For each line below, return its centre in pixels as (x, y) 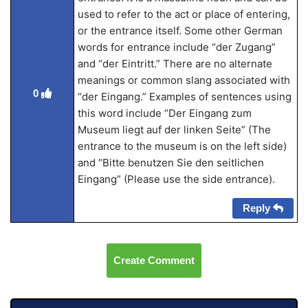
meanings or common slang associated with (184, 80)
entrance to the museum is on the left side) (182, 146)
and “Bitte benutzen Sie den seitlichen (170, 163)
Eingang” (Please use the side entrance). (176, 179)
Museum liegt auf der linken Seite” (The (174, 130)
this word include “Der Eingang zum (164, 113)
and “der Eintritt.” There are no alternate (175, 64)
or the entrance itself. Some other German (180, 31)
